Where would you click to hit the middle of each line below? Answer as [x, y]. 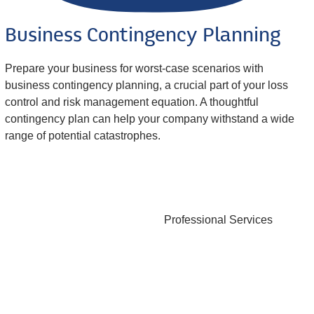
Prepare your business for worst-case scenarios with [134, 69]
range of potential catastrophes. [82, 136]
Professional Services [218, 220]
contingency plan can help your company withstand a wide [149, 119]
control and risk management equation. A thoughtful [131, 102]
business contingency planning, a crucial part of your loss [146, 86]
